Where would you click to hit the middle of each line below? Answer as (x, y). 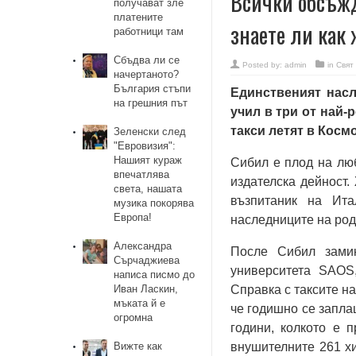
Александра (143, 246)
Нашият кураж (148, 160)
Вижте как (138, 346)
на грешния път (151, 103)
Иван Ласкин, (146, 289)
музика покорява (154, 203)
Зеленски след (150, 132)
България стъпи (153, 89)
